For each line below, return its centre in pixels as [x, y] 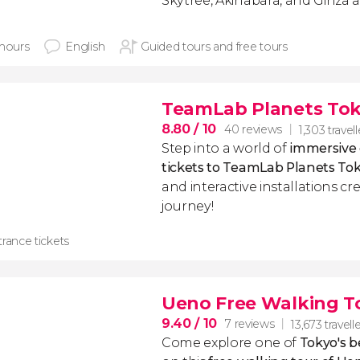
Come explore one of [231, 343]
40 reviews [253, 129]
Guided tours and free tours [214, 47]
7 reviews [250, 324]
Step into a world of [226, 148]
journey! [188, 206]
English [85, 47]
